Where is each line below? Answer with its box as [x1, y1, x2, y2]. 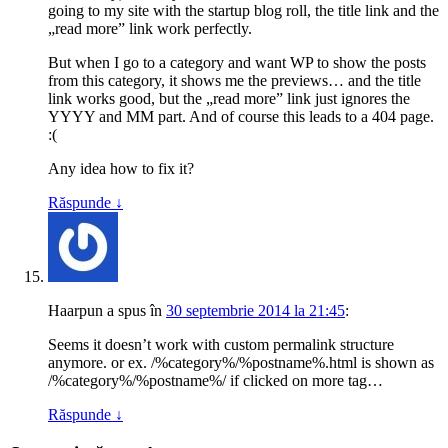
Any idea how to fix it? [48, 162, 194, 180]
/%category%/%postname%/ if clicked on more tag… [48, 374, 383, 392]
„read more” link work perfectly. [48, 22, 252, 40]
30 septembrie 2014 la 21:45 [166, 304, 345, 322]
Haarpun [48, 304, 103, 322]
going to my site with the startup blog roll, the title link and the [48, 4, 439, 22]
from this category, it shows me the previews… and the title [48, 74, 421, 92]
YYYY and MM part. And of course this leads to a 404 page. [48, 110, 434, 128]
